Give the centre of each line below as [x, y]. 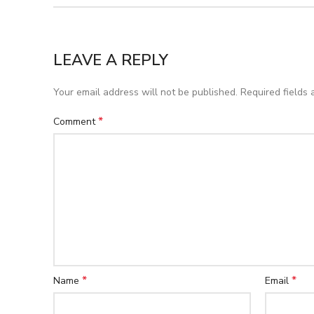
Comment [76, 122]
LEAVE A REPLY [111, 60]
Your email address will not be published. [145, 92]
